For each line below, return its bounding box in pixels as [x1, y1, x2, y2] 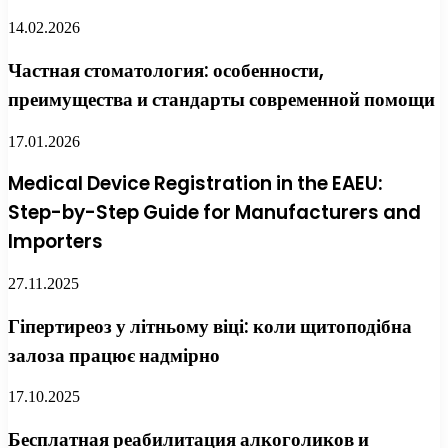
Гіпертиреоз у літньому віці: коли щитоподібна [8, 312, 412, 340]
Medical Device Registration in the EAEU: [8, 170, 383, 198]
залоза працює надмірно [8, 341, 220, 369]
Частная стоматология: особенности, [8, 56, 324, 84]
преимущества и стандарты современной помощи [8, 85, 435, 113]
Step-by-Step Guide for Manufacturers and [8, 199, 421, 227]
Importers [8, 228, 103, 256]
